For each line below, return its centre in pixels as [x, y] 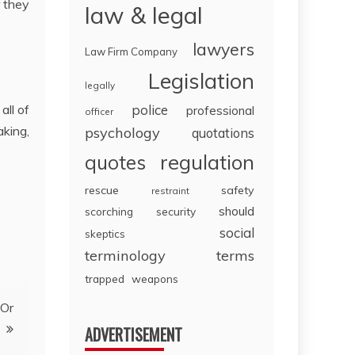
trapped [105, 279]
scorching [109, 212]
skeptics [105, 234]
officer [99, 112]
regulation [207, 162]
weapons [155, 279]
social [237, 233]
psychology [123, 133]
